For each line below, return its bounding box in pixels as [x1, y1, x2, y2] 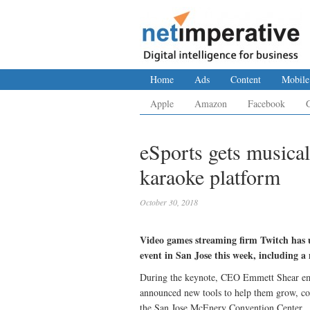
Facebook [248, 97, 285, 110]
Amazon [194, 97, 227, 110]
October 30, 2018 [140, 197, 198, 208]
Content [230, 73, 261, 86]
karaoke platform [140, 163, 280, 190]
